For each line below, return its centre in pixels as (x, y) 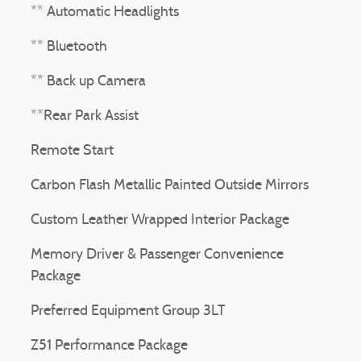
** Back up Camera (88, 82)
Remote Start (72, 151)
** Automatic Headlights (105, 12)
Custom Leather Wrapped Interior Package (160, 220)
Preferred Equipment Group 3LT (128, 311)
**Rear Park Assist (85, 116)
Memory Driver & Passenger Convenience (157, 255)
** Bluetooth (69, 47)
